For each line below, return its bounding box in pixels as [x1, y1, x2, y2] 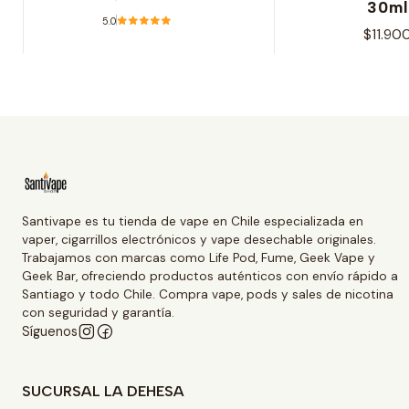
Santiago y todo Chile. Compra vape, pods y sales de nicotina [22, 286, 393, 302]
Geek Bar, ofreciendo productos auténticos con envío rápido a [22, 267, 398, 284]
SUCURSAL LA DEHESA [22, 382, 184, 400]
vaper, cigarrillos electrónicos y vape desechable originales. [22, 231, 376, 247]
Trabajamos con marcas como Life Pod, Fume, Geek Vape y [22, 249, 375, 266]
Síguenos [22, 322, 78, 340]
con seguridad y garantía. [22, 304, 174, 320]
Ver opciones [96, 76, 177, 91]
